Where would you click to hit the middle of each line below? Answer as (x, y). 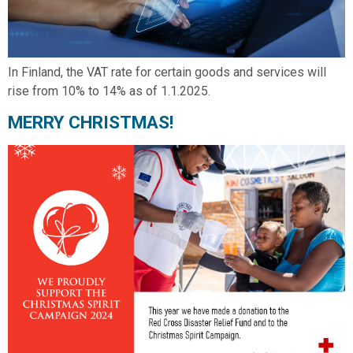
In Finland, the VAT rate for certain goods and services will (167, 72)
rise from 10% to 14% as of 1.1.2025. (109, 91)
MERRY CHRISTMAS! (91, 122)
